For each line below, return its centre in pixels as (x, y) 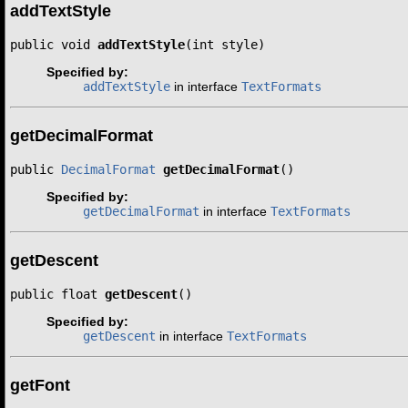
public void (54, 45)
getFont (40, 384)
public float (57, 295)
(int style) (225, 45)
